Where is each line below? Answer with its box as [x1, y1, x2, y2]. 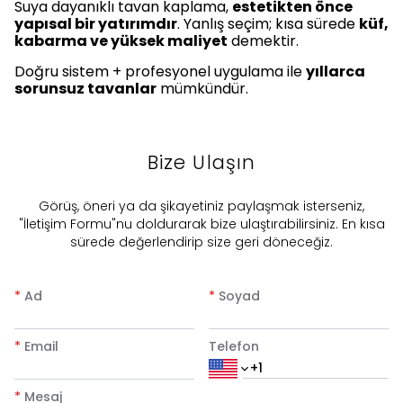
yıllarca [306, 61, 365, 83]
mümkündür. [157, 78, 248, 100]
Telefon [209, 337, 259, 356]
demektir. [228, 31, 299, 52]
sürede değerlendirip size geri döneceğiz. [70, 233, 333, 252]
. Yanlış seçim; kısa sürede [177, 13, 359, 35]
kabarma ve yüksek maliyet [14, 31, 228, 52]
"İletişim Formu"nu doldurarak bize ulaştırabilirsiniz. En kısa [18, 215, 385, 234]
